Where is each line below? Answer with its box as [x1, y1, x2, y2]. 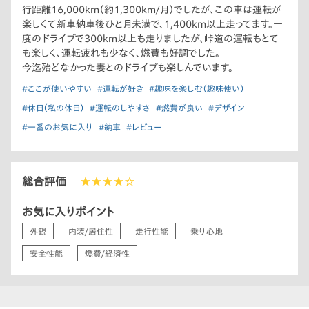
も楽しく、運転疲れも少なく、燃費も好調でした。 [22, 48, 220, 59]
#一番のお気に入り [22, 123, 93, 132]
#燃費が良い [156, 103, 203, 112]
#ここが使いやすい [22, 84, 92, 93]
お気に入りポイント [22, 206, 114, 218]
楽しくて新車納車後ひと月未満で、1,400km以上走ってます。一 [22, 19, 283, 30]
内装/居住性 [68, 227, 113, 236]
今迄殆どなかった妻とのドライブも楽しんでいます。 [22, 63, 233, 73]
